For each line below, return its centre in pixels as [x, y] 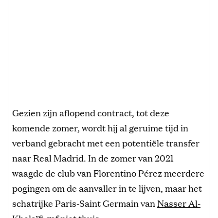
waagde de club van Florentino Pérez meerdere [108, 173]
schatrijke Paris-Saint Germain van [85, 203]
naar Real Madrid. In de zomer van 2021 [93, 157]
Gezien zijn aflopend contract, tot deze [91, 112]
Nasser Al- [179, 203]
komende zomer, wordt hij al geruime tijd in [100, 127]
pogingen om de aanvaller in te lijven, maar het [107, 188]
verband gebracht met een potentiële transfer [106, 142]
